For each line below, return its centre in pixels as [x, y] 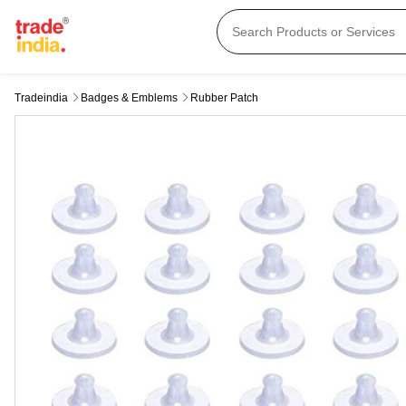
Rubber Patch [224, 98]
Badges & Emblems [129, 98]
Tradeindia [41, 98]
